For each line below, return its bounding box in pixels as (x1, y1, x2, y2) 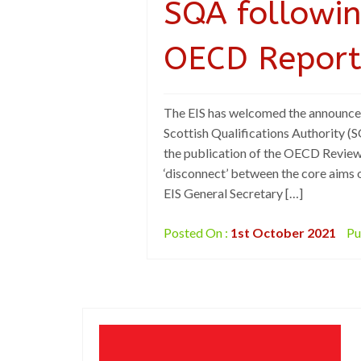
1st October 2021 (230, 225, 336, 240)
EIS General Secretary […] (164, 185, 303, 201)
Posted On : (164, 225, 230, 240)
